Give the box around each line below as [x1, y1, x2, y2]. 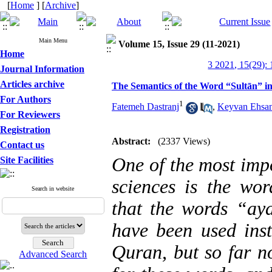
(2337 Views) [158, 136, 210, 146]
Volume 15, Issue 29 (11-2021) [118, 39, 240, 49]
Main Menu [39, 37, 67, 44]
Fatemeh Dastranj [112, 101, 179, 112]
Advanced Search [19, 249, 87, 259]
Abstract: [112, 136, 151, 146]
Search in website [32, 185, 75, 192]
